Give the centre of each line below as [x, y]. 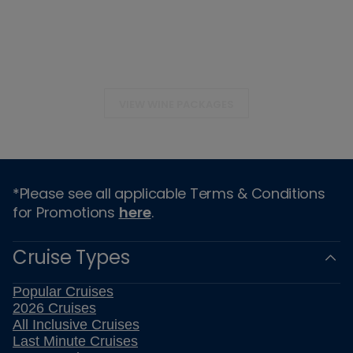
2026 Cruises [54, 308]
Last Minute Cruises [75, 341]
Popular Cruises [63, 292]
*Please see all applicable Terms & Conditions [169, 193]
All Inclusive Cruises [76, 325]
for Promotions [66, 212]
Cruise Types [71, 257]
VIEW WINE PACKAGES [176, 104]
